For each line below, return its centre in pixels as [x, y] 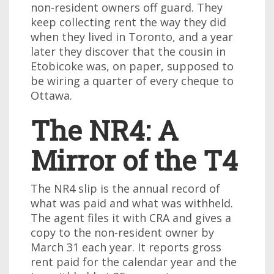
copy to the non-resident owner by [122, 232]
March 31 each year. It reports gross [126, 247]
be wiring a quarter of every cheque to [132, 81]
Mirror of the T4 [134, 160]
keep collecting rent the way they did [128, 22]
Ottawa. [51, 95]
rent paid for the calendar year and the [134, 262]
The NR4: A [105, 130]
